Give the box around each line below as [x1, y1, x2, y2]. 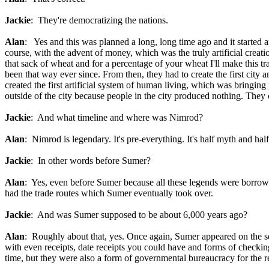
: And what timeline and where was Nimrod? [31, 112, 203, 122]
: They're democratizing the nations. [31, 15, 168, 25]
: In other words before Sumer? [31, 156, 151, 166]
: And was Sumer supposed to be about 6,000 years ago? [31, 210, 247, 220]
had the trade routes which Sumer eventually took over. [5, 188, 213, 198]
